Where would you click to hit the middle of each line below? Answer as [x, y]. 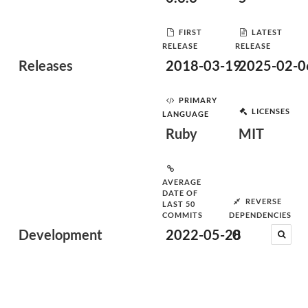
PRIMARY [198, 100]
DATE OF [180, 193]
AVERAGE [182, 182]
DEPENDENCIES [260, 215]
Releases [46, 65]
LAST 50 [179, 204]
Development [60, 234]
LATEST [267, 32]
